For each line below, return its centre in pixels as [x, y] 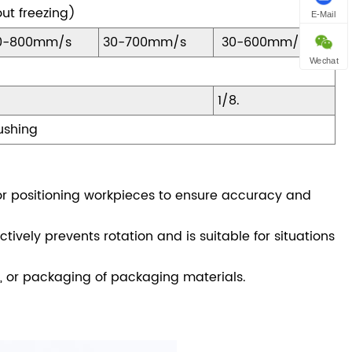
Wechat [324, 60]
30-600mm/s [262, 43]
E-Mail [324, 14]
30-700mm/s [145, 43]
